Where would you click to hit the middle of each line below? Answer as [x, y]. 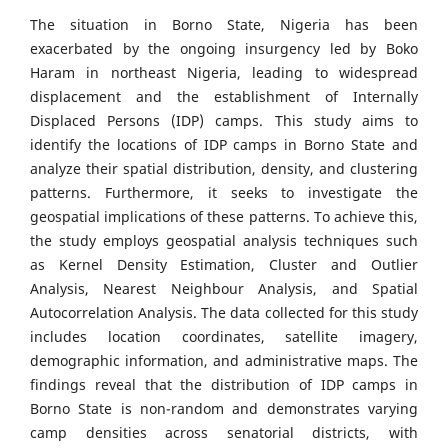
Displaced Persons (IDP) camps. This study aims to [224, 121]
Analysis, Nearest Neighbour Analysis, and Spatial [224, 289]
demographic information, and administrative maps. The [224, 361]
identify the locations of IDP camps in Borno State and [224, 145]
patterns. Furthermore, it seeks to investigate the [224, 193]
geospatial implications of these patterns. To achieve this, [224, 217]
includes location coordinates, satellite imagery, [224, 337]
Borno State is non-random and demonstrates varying [224, 409]
